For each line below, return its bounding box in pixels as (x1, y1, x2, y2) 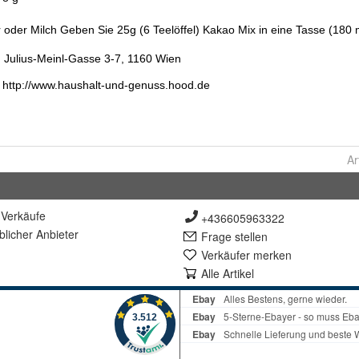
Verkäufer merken (201, 247, 292, 263)
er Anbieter (22, 226, 79, 242)
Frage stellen (201, 228, 268, 244)
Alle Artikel (201, 265, 254, 281)
